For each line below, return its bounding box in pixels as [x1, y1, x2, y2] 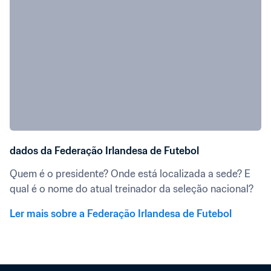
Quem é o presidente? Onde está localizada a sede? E [10, 168, 250, 180]
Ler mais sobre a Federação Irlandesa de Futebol [10, 207, 232, 220]
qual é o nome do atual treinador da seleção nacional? [10, 183, 253, 195]
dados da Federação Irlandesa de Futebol [10, 145, 199, 157]
